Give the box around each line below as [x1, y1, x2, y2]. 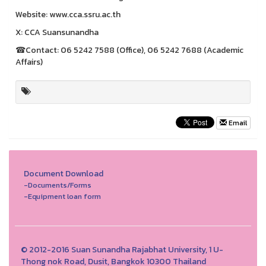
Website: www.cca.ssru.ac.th [15, 8, 122, 21]
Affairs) [15, 55, 43, 68]
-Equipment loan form [24, 190, 101, 202]
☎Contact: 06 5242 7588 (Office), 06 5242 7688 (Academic [15, 43, 243, 56]
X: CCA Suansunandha [15, 26, 100, 39]
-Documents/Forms [24, 179, 91, 191]
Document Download [24, 167, 103, 180]
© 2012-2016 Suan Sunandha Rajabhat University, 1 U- [21, 243, 223, 256]
